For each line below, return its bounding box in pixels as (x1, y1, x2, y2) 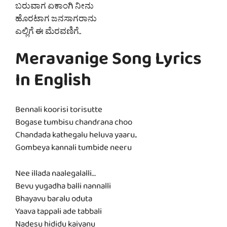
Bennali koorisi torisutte (15, 102, 102, 122)
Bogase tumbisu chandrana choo (15, 115, 132, 135)
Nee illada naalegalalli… (15, 165, 96, 185)
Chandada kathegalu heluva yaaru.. (15, 127, 137, 147)
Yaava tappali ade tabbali (15, 203, 102, 223)
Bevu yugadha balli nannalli (15, 178, 111, 198)
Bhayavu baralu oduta (15, 191, 92, 211)
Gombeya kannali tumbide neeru (15, 140, 132, 160)
